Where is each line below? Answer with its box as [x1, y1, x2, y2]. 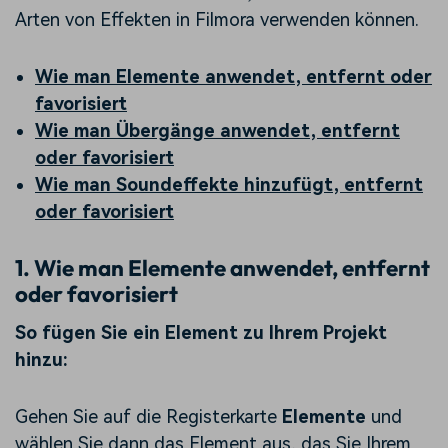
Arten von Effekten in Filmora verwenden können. [15, 9, 419, 31]
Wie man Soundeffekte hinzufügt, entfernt [35, 174, 423, 196]
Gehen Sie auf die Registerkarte [15, 405, 277, 427]
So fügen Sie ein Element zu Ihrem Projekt [15, 321, 387, 343]
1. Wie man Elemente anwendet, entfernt [15, 254, 430, 283]
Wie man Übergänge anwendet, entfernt [35, 120, 400, 142]
